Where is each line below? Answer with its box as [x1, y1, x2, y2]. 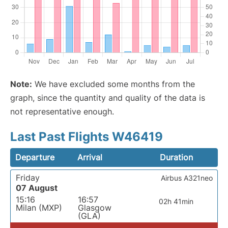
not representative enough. [10, 106, 114, 117]
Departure [15, 152, 54, 162]
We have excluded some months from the [32, 79, 195, 89]
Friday [16, 173, 40, 183]
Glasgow [77, 203, 111, 213]
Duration [159, 152, 193, 162]
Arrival [77, 152, 103, 162]
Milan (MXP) [16, 203, 62, 213]
